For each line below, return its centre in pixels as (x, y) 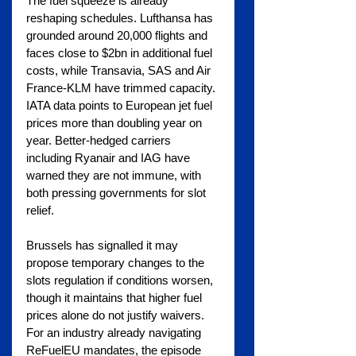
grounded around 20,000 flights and (118, 36)
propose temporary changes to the (117, 263)
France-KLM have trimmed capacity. (122, 88)
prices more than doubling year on (116, 123)
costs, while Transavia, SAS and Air (120, 71)
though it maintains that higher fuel (116, 298)
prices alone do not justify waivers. (117, 315)
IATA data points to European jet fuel (121, 106)
